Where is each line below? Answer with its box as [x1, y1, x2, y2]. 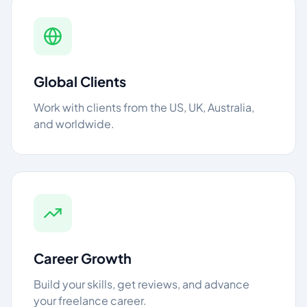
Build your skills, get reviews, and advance [34, 277, 249, 291]
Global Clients [34, 73, 126, 90]
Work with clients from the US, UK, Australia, [34, 100, 254, 114]
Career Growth [34, 249, 132, 267]
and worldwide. [34, 116, 114, 131]
